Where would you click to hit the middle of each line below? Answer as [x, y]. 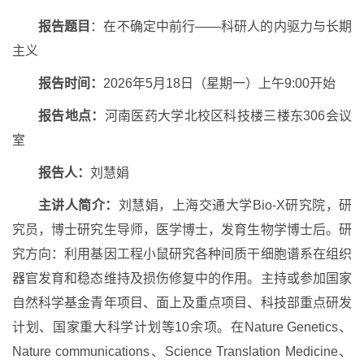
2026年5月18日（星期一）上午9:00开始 [219, 84]
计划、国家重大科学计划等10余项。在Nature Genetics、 [182, 327]
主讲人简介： [78, 206]
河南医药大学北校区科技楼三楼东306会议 [228, 116]
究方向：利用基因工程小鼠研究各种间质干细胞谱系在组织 [182, 254]
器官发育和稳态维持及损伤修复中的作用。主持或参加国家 [182, 279]
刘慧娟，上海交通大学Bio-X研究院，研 [235, 206]
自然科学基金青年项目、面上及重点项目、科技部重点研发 [182, 303]
